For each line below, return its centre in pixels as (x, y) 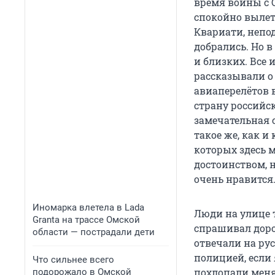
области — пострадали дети (94, 232)
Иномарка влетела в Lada (88, 207)
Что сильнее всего (73, 260)
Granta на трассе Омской (86, 220)
